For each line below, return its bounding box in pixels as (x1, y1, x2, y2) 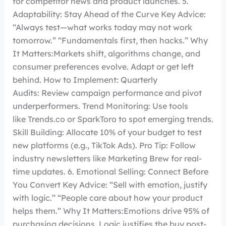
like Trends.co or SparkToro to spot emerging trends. (12, 114, 213, 125)
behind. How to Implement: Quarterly (12, 75, 157, 85)
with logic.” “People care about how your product (12, 193, 203, 203)
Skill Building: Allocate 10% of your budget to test (12, 127, 202, 138)
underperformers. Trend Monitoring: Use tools (12, 101, 188, 111)
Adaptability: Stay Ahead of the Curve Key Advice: (12, 9, 206, 20)
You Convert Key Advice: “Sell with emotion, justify (12, 180, 207, 190)
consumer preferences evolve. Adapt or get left (12, 62, 194, 72)
